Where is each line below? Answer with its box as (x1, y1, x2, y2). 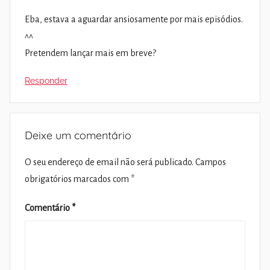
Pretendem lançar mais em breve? (25, 48, 156, 58)
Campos (195, 157, 226, 168)
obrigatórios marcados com (25, 174, 131, 184)
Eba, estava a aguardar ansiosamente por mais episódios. (25, 14, 243, 25)
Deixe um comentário (25, 128, 131, 143)
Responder (25, 76, 67, 86)
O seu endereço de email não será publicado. (25, 157, 193, 168)
